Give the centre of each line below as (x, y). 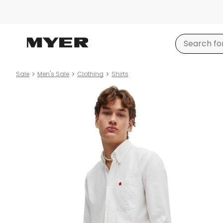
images (30, 102)
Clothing (90, 74)
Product (32, 90)
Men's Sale (53, 74)
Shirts (120, 74)
